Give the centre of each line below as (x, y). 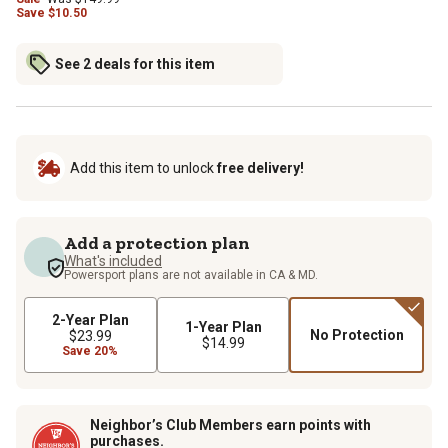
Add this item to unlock (143, 167)
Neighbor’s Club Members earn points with (230, 424)
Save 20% (90, 350)
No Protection (356, 334)
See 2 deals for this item (135, 63)
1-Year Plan (223, 326)
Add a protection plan (157, 242)
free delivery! (260, 167)
